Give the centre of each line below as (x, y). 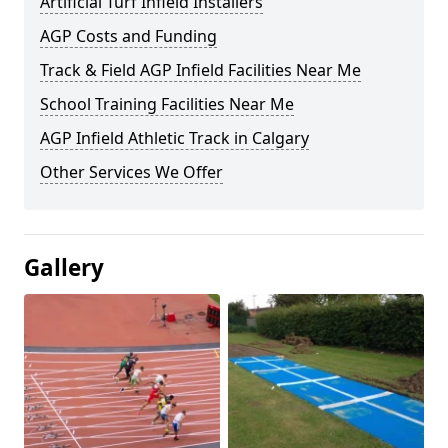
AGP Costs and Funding (128, 36)
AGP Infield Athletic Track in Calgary (174, 138)
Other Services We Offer (131, 172)
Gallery (64, 267)
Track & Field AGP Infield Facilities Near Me (200, 70)
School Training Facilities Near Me (167, 104)
